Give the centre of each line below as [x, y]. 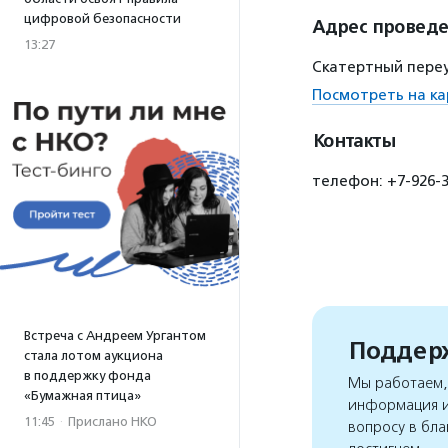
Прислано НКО [112, 421]
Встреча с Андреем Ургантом [115, 335]
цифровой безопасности [102, 18]
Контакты [353, 141]
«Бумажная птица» [82, 395]
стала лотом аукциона [93, 355]
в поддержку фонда [87, 375]
